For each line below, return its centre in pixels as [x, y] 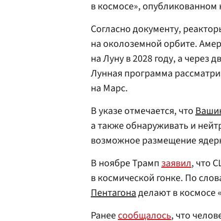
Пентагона [113, 193]
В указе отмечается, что [143, 111]
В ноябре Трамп [126, 163]
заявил [176, 163]
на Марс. [109, 88]
